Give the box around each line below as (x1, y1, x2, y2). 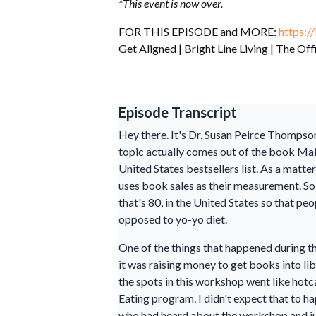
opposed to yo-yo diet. (119, 212, 227, 226)
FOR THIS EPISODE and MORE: (119, 24, 279, 38)
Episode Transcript (119, 103, 237, 121)
